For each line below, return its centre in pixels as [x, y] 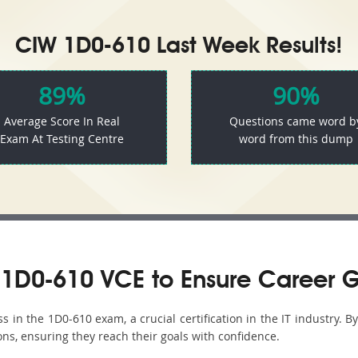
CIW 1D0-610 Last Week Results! [179, 47]
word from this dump [296, 139]
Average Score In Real [62, 121]
